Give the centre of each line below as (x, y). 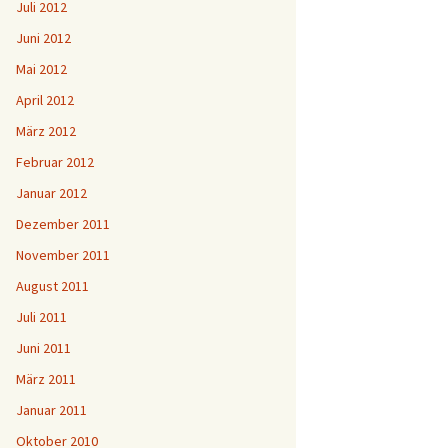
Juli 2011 (41, 317)
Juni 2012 (43, 38)
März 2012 (46, 131)
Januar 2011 (51, 410)
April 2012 (45, 100)
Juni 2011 (43, 348)
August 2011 (52, 286)
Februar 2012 (55, 162)
